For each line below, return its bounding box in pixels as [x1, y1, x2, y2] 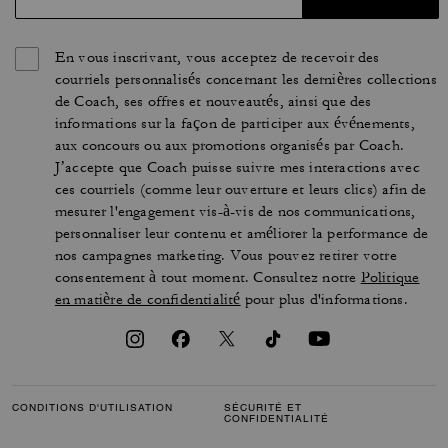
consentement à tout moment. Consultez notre [54, 267, 361, 287]
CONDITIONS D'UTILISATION [12, 400, 173, 414]
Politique [360, 267, 420, 287]
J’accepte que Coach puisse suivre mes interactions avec [54, 157, 420, 177]
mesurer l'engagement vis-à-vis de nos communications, [54, 201, 416, 221]
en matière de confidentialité [54, 289, 241, 309]
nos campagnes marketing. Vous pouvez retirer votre [54, 245, 397, 265]
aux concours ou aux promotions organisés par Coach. [54, 135, 405, 155]
